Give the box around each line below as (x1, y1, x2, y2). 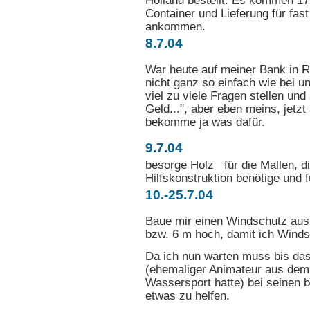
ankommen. (145, 20, 206, 33)
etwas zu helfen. (145, 289, 230, 302)
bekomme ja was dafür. (145, 115, 265, 129)
